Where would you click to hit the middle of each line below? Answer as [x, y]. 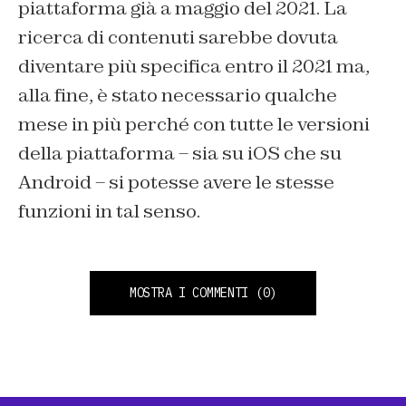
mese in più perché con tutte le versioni [194, 125]
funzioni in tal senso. [109, 212]
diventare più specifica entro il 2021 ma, [194, 67]
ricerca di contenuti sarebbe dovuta [178, 38]
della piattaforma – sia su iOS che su [180, 154]
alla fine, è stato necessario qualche [178, 96]
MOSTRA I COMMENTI [189, 293]
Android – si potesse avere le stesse [176, 183]
